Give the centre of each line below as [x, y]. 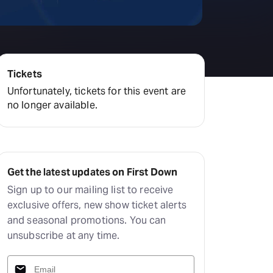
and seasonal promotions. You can [87, 220]
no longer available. [52, 105]
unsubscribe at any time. [63, 236]
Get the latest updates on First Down [92, 172]
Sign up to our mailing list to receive [90, 190]
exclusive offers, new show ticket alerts [97, 205]
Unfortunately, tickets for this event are [96, 91]
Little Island [58, 26]
